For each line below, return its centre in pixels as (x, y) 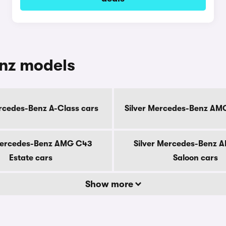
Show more (110, 184)
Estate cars (31, 158)
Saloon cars (195, 158)
